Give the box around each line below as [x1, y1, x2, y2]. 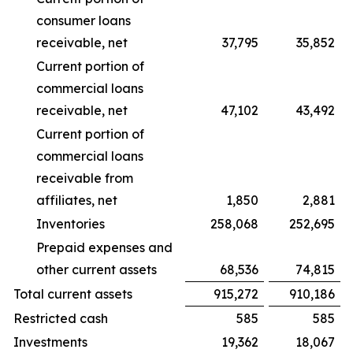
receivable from [36, 170, 133, 186]
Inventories [36, 216, 105, 232]
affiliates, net [36, 192, 117, 208]
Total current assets [13, 286, 132, 302]
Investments [13, 334, 87, 350]
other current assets [36, 262, 157, 277]
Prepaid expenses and [36, 240, 173, 255]
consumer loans [36, 13, 131, 28]
